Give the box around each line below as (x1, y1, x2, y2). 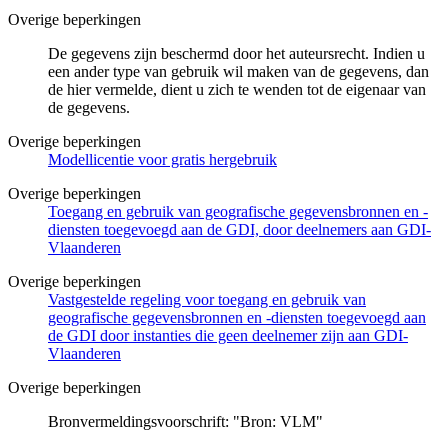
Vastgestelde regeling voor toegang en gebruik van (48, 290, 366, 308)
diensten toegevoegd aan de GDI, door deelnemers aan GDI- (48, 220, 431, 238)
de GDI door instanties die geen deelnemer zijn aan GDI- (48, 326, 408, 344)
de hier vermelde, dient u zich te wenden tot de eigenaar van (48, 80, 426, 98)
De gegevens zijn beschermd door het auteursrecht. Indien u (48, 44, 425, 62)
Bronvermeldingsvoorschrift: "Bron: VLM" (48, 412, 323, 430)
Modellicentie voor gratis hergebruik (48, 150, 277, 168)
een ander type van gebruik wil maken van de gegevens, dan (48, 62, 429, 80)
